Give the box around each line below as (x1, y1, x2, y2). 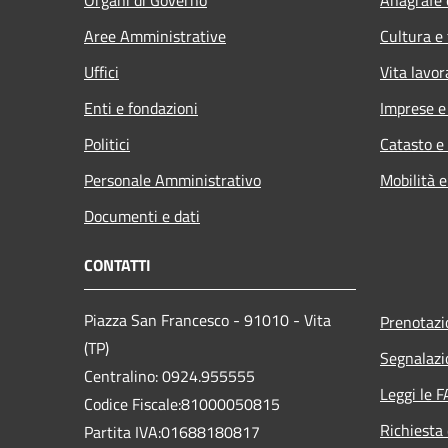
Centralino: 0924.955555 (84, 363, 255, 388)
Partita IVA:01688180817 (84, 419, 260, 444)
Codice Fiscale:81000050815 (84, 391, 280, 416)
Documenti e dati (84, 203, 200, 228)
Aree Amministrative (84, 23, 226, 48)
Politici (84, 131, 130, 156)
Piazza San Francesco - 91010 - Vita (84, 307, 331, 332)
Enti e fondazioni (84, 95, 198, 120)
